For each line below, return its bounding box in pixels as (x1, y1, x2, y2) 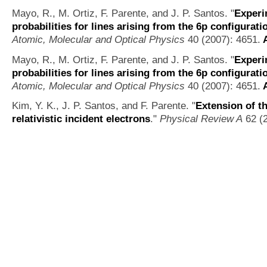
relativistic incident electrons (12, 113, 150, 125)
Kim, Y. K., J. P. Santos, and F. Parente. (12, 100, 189, 112)
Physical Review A (160, 113, 243, 125)
